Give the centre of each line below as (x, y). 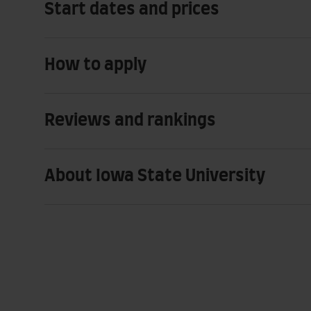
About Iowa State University (155, 176)
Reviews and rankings (130, 120)
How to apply (95, 65)
